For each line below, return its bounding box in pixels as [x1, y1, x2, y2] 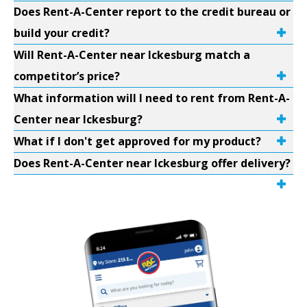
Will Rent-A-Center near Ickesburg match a [14, 47, 250, 62]
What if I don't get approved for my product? [14, 134, 261, 149]
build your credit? [14, 25, 110, 40]
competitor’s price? [14, 69, 120, 84]
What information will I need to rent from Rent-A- [14, 90, 290, 106]
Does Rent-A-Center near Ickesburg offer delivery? [14, 156, 291, 171]
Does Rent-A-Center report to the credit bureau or [14, 4, 291, 19]
